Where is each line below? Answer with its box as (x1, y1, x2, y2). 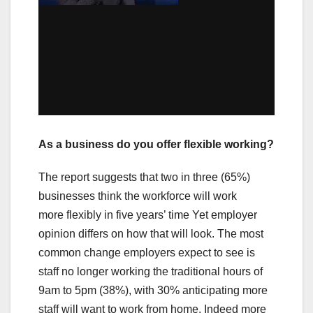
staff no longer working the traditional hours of (38, 265, 263, 278)
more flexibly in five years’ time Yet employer (38, 209, 257, 221)
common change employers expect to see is (38, 247, 255, 259)
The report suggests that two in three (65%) (38, 171, 250, 184)
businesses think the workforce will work (38, 190, 237, 203)
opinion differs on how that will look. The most (38, 228, 263, 240)
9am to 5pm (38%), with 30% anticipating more (38, 284, 268, 297)
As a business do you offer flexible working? (38, 138, 274, 151)
